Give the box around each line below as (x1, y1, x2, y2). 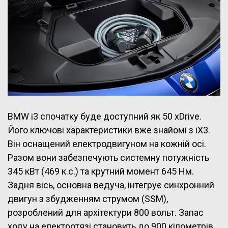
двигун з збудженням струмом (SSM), (8, 193, 168, 204)
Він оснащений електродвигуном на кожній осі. (8, 138, 206, 149)
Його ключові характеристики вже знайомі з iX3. (8, 124, 210, 135)
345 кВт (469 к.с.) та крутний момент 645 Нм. (8, 165, 194, 177)
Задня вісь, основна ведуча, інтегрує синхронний (8, 179, 214, 190)
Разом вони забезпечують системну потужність (8, 152, 209, 163)
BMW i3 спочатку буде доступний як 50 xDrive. (8, 110, 202, 122)
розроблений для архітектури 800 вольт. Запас (8, 207, 204, 218)
